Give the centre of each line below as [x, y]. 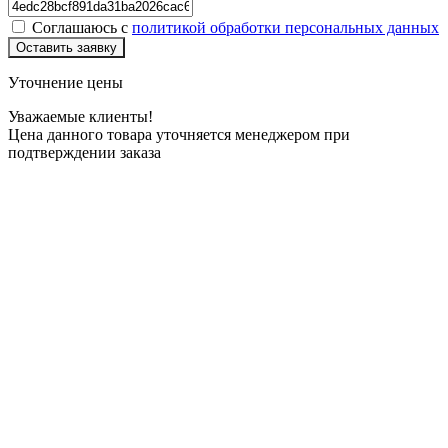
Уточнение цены [65, 82]
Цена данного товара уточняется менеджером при [179, 134]
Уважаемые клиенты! [80, 116]
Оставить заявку [66, 47]
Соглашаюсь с [82, 27]
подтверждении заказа [84, 152]
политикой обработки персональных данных [285, 27]
